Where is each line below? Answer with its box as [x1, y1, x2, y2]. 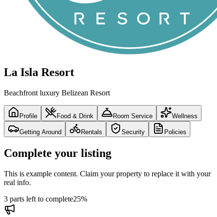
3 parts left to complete [4, 194, 73, 203]
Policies [164, 128, 186, 136]
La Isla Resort [4, 65, 74, 78]
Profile [19, 112, 37, 120]
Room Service [113, 112, 153, 120]
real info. [4, 178, 31, 186]
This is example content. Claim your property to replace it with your [4, 169, 211, 178]
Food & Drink [57, 112, 93, 120]
